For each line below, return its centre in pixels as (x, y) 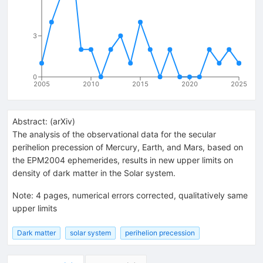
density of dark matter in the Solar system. (94, 173)
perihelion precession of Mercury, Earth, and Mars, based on (128, 147)
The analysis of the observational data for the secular (114, 134)
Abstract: (30, 121)
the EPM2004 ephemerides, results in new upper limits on (123, 160)
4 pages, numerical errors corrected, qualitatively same (142, 195)
